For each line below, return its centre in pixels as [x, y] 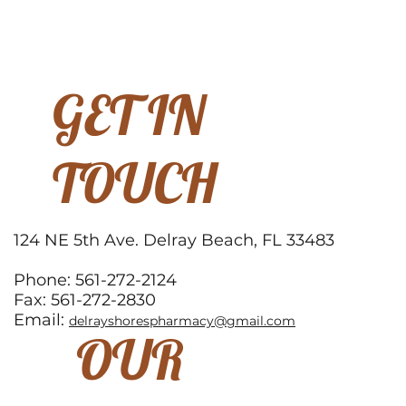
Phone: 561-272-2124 [95, 280]
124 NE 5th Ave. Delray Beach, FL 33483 [174, 241]
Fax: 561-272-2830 [85, 300]
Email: [41, 320]
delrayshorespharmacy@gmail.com [182, 321]
